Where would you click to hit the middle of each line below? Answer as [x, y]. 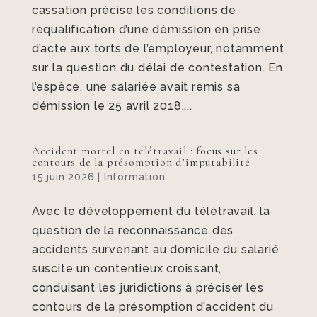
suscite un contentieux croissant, [127, 269]
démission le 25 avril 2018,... [112, 106]
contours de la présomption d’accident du [152, 307]
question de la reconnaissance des [133, 230]
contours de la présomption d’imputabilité [141, 162]
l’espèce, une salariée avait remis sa [136, 87]
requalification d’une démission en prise [146, 29]
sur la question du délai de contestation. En [157, 68]
